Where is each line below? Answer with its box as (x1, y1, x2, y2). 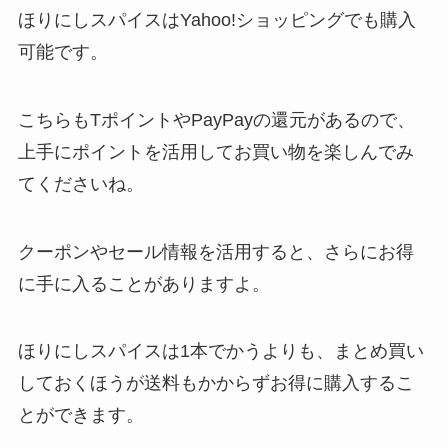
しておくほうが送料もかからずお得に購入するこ (17, 373, 414, 394)
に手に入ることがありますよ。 (17, 273, 270, 294)
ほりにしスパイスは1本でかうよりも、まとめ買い (17, 341, 424, 362)
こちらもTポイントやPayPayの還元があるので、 (17, 109, 415, 130)
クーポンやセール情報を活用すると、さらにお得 (17, 241, 414, 262)
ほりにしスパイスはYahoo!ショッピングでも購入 (17, 9, 416, 30)
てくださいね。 (17, 173, 144, 194)
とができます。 (17, 405, 144, 426)
